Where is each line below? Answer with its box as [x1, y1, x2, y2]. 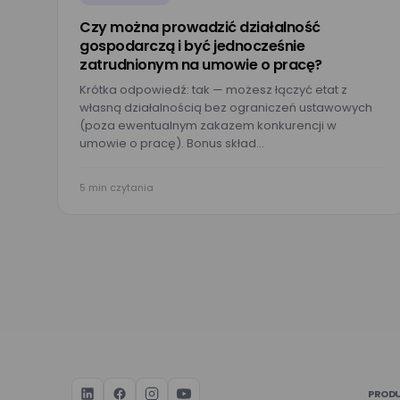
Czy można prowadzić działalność [79, 17, 321, 37]
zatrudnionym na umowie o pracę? [79, 54, 322, 75]
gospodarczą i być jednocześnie [79, 36, 304, 56]
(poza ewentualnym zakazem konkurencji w [79, 117, 337, 134]
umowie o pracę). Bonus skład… [79, 135, 264, 152]
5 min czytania [79, 180, 154, 195]
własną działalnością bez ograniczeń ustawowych [79, 99, 372, 116]
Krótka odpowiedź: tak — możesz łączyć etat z [79, 81, 347, 98]
